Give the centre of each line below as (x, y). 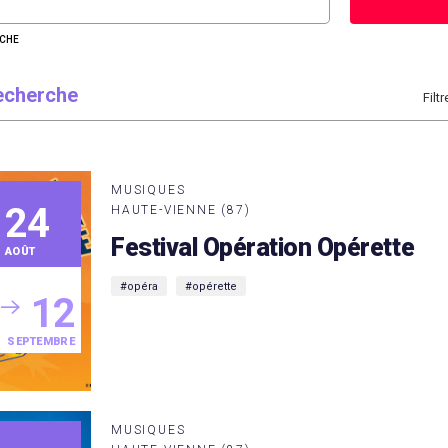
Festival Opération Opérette (263, 247)
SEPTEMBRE (41, 341)
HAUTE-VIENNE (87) (181, 210)
